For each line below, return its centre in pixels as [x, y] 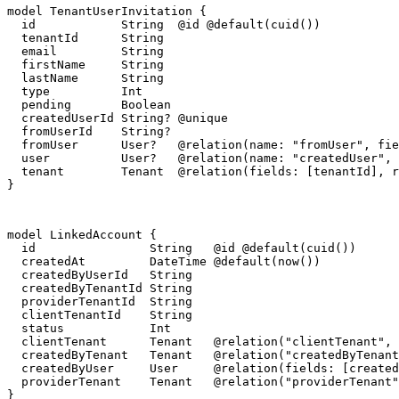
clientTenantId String [100, 315]
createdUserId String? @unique [118, 118]
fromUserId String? [89, 132]
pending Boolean [89, 105]
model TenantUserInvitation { [107, 12]
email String [85, 52]
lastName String [85, 78]
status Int [89, 329]
